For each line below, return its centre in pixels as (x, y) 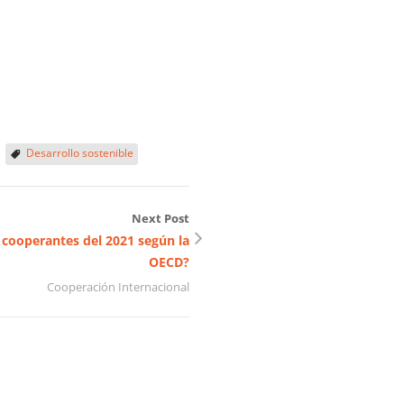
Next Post (161, 219)
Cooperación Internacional (118, 287)
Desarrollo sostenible (80, 153)
